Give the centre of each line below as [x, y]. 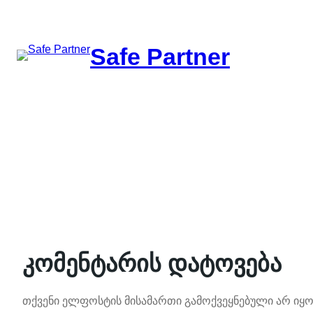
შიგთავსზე [32, 13]
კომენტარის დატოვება [152, 263]
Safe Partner [160, 56]
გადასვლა [32, 30]
